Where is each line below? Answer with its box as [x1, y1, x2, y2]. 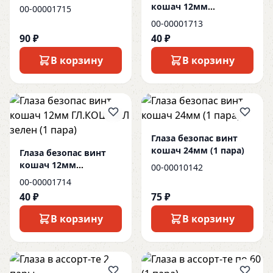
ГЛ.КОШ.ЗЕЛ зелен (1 [19, 171, 111, 183]
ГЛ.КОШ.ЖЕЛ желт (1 [151, 13, 242, 24]
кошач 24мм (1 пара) [151, 144, 244, 156]
